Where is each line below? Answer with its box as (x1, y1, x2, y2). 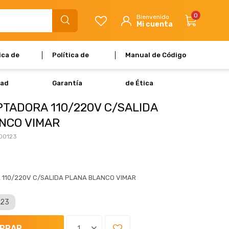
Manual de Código (125, 51, 187, 59)
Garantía (52, 79, 83, 87)
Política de (52, 51, 89, 59)
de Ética (125, 79, 154, 87)
